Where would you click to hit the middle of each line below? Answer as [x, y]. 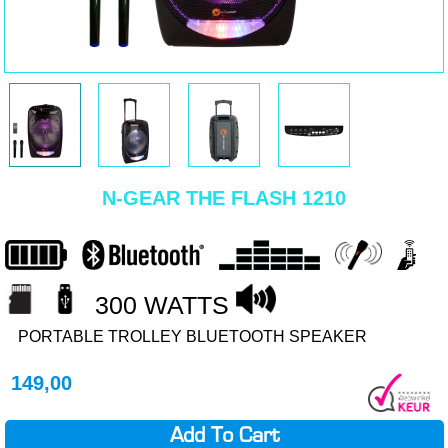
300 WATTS [165, 305]
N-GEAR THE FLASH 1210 [224, 198]
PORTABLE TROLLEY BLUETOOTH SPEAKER [192, 336]
